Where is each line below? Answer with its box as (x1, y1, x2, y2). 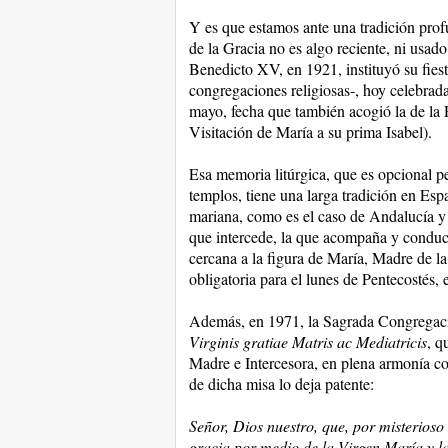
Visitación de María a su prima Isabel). (188, 121, 432, 142)
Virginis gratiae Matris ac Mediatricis (188, 331, 427, 352)
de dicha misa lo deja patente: (188, 373, 374, 394)
